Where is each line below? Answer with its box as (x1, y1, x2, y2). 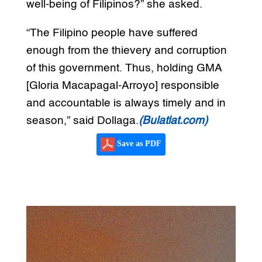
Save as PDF (114, 139, 161, 148)
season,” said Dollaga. (26, 115, 139, 126)
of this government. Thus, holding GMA (26, 62, 222, 74)
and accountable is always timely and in (26, 97, 226, 109)
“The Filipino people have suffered (26, 27, 198, 39)
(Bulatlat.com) (138, 115, 208, 126)
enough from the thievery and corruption (26, 44, 227, 56)
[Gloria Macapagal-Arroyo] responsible (26, 80, 219, 91)
